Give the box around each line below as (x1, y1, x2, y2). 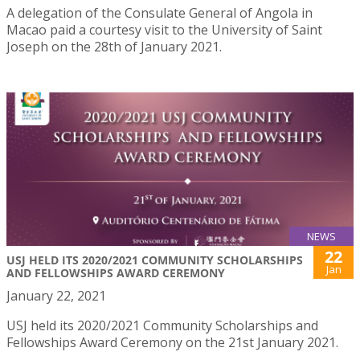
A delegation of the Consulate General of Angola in (6, 4, 313, 22)
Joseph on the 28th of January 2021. (6, 38, 222, 56)
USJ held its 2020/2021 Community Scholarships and (6, 317, 318, 335)
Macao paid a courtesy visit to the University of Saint (6, 21, 322, 39)
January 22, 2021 (6, 287, 106, 305)
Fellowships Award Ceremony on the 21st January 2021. (6, 333, 338, 352)
